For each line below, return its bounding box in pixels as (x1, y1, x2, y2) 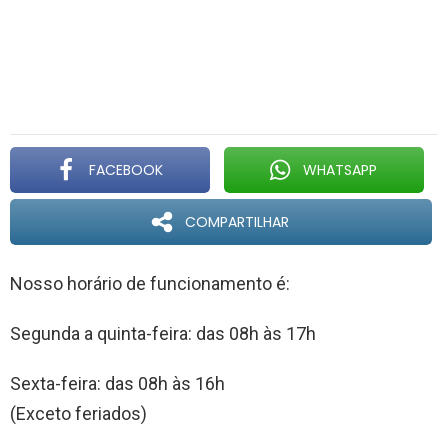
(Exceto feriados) (10, 403, 147, 424)
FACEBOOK (88, 160, 163, 180)
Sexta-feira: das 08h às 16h (10, 373, 225, 394)
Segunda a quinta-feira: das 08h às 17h (10, 323, 316, 344)
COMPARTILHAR (184, 212, 289, 232)
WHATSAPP (302, 160, 377, 180)
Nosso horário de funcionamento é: (10, 273, 290, 294)
